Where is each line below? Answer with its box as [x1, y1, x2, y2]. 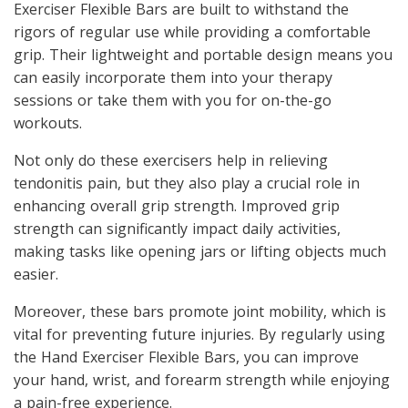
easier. [14, 263, 58, 284]
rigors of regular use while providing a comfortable [14, 21, 371, 42]
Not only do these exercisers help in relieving [14, 149, 328, 170]
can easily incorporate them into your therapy [14, 66, 332, 87]
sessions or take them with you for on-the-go [14, 89, 331, 110]
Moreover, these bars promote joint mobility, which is [14, 301, 386, 321]
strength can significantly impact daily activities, [14, 218, 341, 239]
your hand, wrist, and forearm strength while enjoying [14, 369, 390, 390]
